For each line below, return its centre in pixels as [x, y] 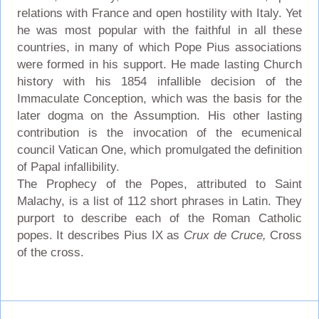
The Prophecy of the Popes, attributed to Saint [159, 184]
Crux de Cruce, [225, 235]
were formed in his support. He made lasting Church [159, 64]
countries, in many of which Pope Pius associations [159, 47]
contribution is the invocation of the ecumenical [159, 132]
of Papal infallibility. [68, 167]
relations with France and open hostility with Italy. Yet [159, 13]
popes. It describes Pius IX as [100, 235]
